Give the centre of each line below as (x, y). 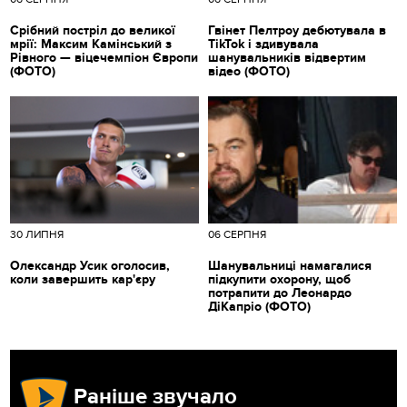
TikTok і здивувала (263, 44)
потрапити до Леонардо (280, 293)
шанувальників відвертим (287, 57)
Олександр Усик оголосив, (90, 265)
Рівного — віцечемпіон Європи (104, 57)
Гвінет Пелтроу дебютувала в (297, 30)
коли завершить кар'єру (83, 279)
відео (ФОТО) (249, 71)
